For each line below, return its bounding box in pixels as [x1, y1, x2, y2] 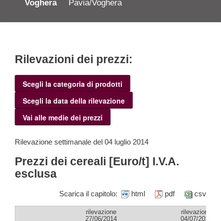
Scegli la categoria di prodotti [23, 79, 122, 89]
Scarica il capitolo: [59, 189, 121, 198]
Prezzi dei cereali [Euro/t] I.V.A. [15, 155, 179, 168]
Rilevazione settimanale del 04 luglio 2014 [15, 138, 148, 147]
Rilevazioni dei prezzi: [15, 53, 133, 66]
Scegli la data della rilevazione [23, 96, 125, 106]
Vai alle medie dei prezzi [23, 112, 103, 123]
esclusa [15, 167, 57, 180]
